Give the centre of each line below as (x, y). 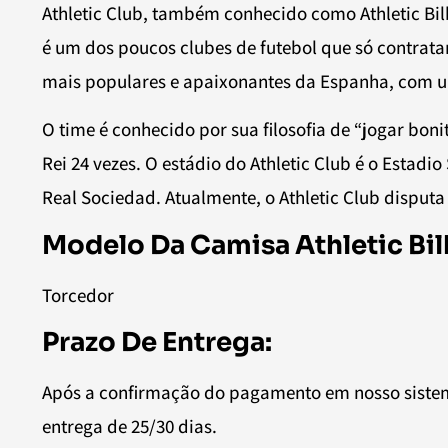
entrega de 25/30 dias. (129, 426)
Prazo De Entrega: (157, 343)
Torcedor (78, 294)
